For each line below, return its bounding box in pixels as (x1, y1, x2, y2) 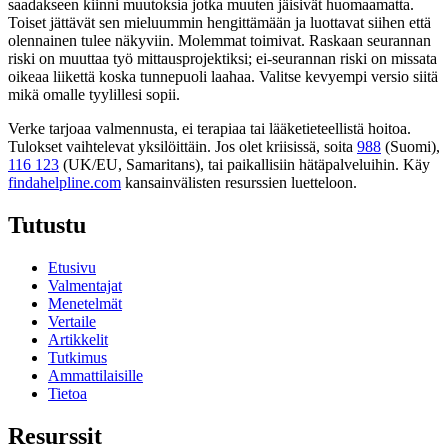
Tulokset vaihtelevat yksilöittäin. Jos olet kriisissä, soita (8, 138, 353, 156)
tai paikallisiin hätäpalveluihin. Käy (208, 156, 430, 174)
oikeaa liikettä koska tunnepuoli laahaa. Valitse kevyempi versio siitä (8, 68, 438, 86)
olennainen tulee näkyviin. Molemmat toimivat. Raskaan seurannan (8, 32, 431, 50)
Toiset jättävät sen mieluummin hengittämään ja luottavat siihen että (8, 14, 431, 32)
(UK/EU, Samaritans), (63, 156, 204, 174)
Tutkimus (48, 348, 107, 366)
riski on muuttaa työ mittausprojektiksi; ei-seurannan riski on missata (8, 50, 437, 68)
